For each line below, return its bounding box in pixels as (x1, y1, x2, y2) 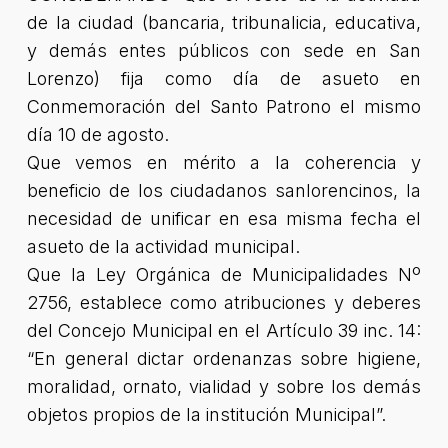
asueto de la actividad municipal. (26, 236, 300, 257)
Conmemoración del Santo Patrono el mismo (26, 96, 422, 117)
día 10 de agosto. (26, 124, 169, 145)
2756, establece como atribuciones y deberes (26, 292, 422, 313)
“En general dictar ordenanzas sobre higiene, (26, 348, 422, 369)
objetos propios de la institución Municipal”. (26, 404, 386, 425)
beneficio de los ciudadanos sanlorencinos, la (26, 180, 422, 201)
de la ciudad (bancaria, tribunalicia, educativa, (26, 12, 422, 33)
